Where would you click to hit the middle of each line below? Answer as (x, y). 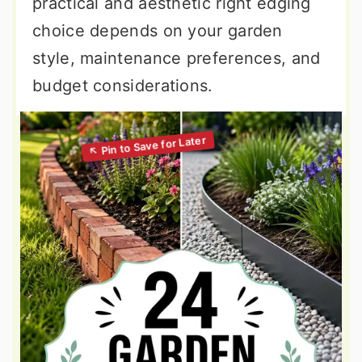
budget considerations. (123, 86)
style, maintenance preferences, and (177, 58)
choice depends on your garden (158, 31)
